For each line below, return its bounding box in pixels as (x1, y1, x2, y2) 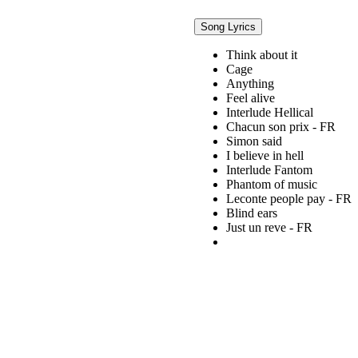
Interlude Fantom (226, 163, 312, 177)
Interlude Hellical (226, 105, 313, 120)
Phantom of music (226, 177, 317, 192)
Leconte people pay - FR (226, 192, 352, 206)
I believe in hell (226, 149, 304, 163)
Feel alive (226, 91, 275, 105)
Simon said (226, 134, 282, 149)
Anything (226, 77, 274, 91)
